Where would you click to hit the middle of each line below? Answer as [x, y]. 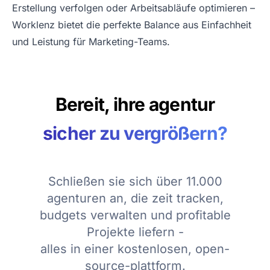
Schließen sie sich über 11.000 [135, 182]
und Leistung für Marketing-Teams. [91, 42]
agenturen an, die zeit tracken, [135, 199]
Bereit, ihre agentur [135, 105]
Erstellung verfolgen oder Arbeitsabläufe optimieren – [133, 8]
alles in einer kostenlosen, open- [135, 249]
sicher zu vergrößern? [135, 133]
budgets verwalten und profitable [135, 215]
